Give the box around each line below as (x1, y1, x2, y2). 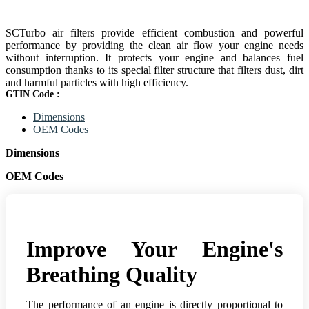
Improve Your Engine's (26, 236, 283, 261)
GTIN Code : (6, 88, 60, 99)
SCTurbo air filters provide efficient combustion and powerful (6, 26, 303, 39)
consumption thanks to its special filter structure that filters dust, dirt (6, 63, 303, 76)
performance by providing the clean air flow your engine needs (6, 39, 303, 51)
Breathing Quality (26, 261, 197, 287)
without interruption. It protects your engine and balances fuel (6, 51, 303, 63)
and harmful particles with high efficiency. (6, 76, 188, 88)
